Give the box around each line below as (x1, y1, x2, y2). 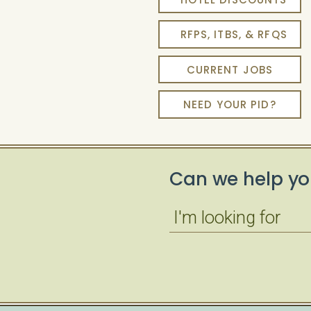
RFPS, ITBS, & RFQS (180, 27, 287, 42)
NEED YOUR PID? (183, 97, 276, 112)
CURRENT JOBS (186, 62, 274, 77)
